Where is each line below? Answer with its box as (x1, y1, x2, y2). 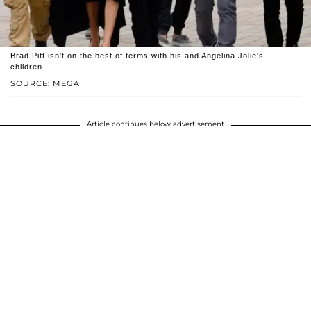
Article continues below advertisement (87, 119, 224, 128)
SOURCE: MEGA (10, 78, 80, 88)
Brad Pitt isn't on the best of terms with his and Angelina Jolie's (10, 51, 264, 60)
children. (10, 62, 45, 71)
